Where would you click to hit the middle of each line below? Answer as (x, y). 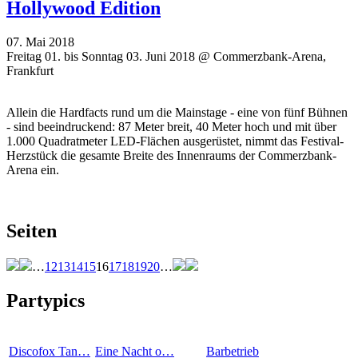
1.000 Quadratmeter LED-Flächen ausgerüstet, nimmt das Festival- (175, 141)
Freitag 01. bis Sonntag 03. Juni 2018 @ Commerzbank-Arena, (166, 57)
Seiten (32, 231)
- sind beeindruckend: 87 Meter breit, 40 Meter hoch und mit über (171, 127)
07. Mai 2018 (40, 42)
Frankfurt (30, 71)
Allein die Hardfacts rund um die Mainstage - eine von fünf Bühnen (177, 113)
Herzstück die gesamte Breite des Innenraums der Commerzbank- (171, 156)
